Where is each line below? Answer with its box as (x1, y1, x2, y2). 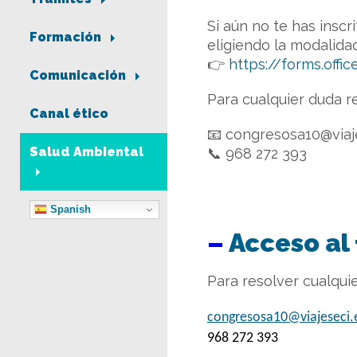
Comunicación (29, 68, 129, 84)
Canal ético (29, 106, 108, 122)
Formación (29, 29, 104, 45)
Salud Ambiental (29, 144, 143, 160)
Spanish (47, 202, 91, 215)
